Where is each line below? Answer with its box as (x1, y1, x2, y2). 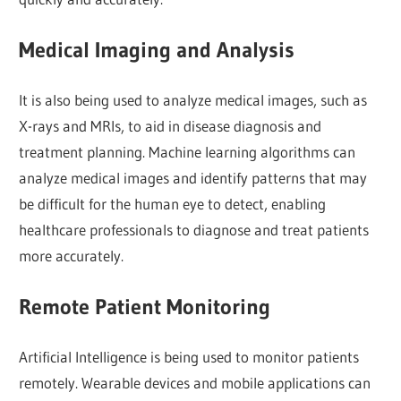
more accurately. (19, 246, 124, 266)
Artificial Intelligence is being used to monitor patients (19, 347, 360, 367)
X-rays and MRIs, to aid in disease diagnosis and (19, 116, 322, 136)
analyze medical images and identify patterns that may (19, 168, 368, 188)
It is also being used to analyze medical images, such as (19, 90, 368, 110)
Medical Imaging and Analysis (19, 36, 295, 63)
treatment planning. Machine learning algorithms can (19, 142, 356, 162)
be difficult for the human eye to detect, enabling (19, 194, 327, 214)
